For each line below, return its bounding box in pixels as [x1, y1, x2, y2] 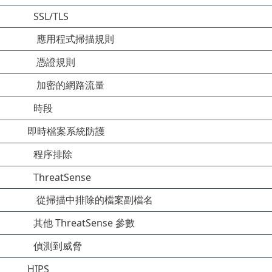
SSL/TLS [33, 10, 69, 23]
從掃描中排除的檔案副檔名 [36, 193, 153, 206]
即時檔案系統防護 [27, 124, 105, 138]
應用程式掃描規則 [36, 32, 114, 46]
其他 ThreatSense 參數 [33, 216, 135, 229]
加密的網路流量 [36, 78, 104, 92]
